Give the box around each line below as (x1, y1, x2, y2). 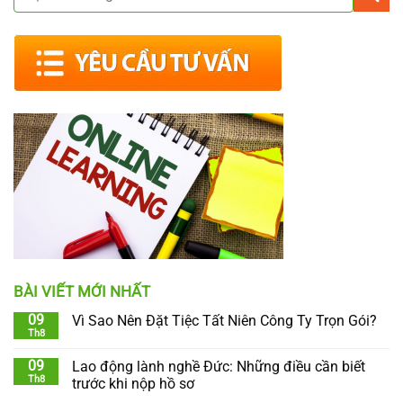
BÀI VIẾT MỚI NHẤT (13, 282, 150, 300)
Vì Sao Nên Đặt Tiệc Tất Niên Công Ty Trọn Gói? (72, 311, 377, 329)
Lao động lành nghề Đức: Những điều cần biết (72, 357, 365, 375)
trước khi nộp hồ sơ (72, 374, 194, 392)
